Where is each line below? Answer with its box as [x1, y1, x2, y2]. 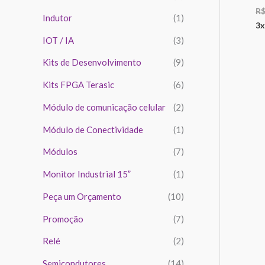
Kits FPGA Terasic [43, 79, 114, 91]
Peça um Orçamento [43, 190, 121, 202]
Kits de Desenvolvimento [43, 57, 141, 68]
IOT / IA [43, 34, 74, 46]
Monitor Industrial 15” [43, 169, 131, 180]
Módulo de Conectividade [43, 124, 143, 135]
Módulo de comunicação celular [43, 101, 166, 112]
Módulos [43, 146, 77, 157]
